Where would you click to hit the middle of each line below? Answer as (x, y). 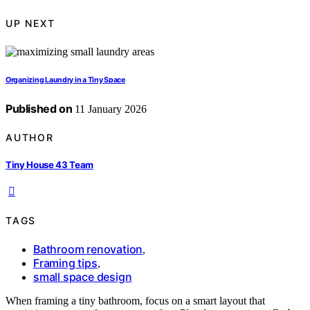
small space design (83, 277)
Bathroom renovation (88, 249)
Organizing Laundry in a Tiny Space (65, 80)
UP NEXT (30, 24)
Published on (39, 108)
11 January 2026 (110, 109)
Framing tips (65, 263)
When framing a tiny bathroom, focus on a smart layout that (135, 301)
